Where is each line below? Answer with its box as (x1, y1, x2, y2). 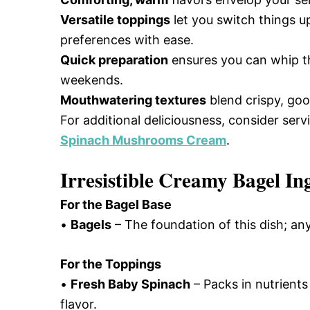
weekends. (60, 73, 123, 87)
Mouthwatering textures (60, 93, 206, 107)
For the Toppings (60, 257, 161, 271)
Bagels (71, 217, 111, 232)
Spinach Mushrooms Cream (60, 133, 226, 147)
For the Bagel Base (60, 197, 172, 212)
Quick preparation (60, 53, 168, 67)
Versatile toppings (60, 12, 170, 27)
